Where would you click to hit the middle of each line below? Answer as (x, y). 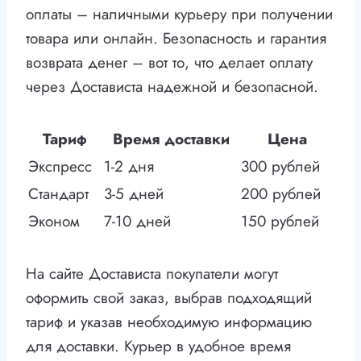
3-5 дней (134, 194)
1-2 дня (129, 167)
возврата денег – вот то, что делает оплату (169, 63)
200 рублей (281, 194)
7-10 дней (137, 222)
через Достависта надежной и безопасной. (172, 87)
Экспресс (60, 167)
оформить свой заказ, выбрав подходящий (169, 298)
